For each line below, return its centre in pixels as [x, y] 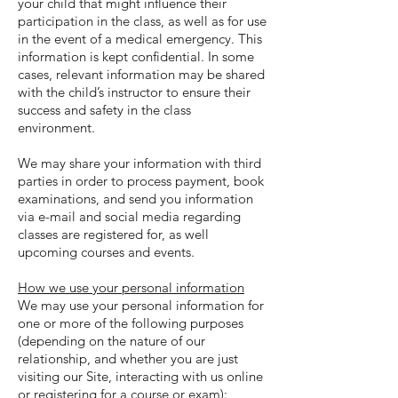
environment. [56, 127]
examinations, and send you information [135, 199]
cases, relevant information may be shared [141, 74]
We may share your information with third [139, 163]
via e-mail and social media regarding [129, 216]
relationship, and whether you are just [128, 358]
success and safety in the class [104, 110]
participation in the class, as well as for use [142, 21]
